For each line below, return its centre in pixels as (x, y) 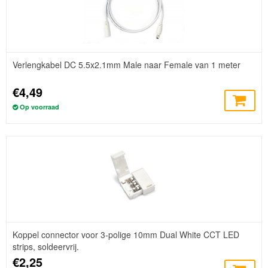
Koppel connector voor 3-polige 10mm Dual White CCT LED (126, 234)
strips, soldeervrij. (46, 246)
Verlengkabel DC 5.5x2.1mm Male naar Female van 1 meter (127, 65)
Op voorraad (39, 107)
